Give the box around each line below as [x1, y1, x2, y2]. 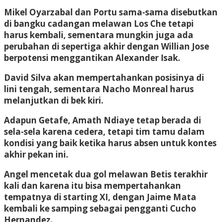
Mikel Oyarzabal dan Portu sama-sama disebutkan [4, 6, 218, 18]
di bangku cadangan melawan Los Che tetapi [4, 17, 194, 29]
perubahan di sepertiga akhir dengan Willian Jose [4, 40, 209, 52]
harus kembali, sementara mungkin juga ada [4, 29, 193, 41]
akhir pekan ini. [4, 148, 68, 160]
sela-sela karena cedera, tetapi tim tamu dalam [4, 125, 205, 137]
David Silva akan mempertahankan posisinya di [4, 71, 204, 83]
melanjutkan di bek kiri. [4, 94, 104, 106]
